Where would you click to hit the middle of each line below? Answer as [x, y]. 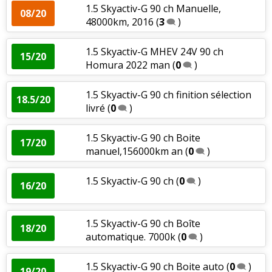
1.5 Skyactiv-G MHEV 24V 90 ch [154, 51]
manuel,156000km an [134, 151]
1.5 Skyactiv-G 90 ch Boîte [143, 223]
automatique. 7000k [130, 236]
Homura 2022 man [127, 65]
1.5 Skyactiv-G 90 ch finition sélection [168, 94]
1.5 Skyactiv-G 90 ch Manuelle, [153, 8]
